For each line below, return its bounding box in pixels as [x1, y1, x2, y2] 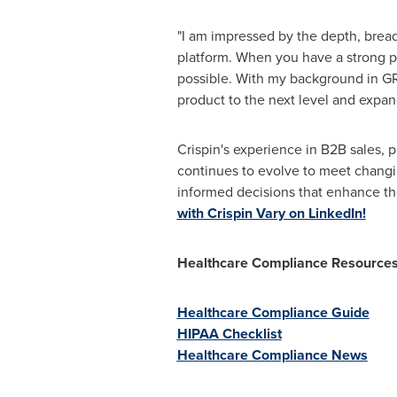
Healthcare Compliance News [176, 345, 368, 365]
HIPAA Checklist [176, 323, 282, 344]
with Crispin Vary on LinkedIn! [176, 203, 366, 223]
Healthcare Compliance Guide [176, 302, 370, 323]
